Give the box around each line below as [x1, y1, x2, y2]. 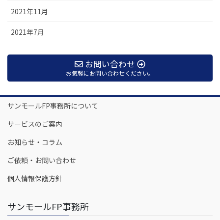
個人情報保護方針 [7, 173, 62, 183]
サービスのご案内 [7, 118, 62, 129]
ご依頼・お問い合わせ [7, 155, 76, 165]
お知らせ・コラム [7, 137, 62, 147]
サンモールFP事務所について [7, 100, 98, 110]
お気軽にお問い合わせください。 [66, 69, 154, 78]
